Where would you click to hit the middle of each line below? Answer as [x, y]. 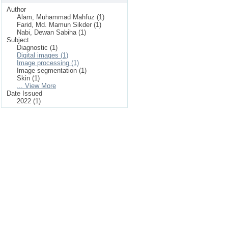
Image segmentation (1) [52, 70]
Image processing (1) [48, 63]
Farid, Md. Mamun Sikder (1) [59, 25]
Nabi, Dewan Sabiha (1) [51, 32]
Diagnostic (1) [37, 48]
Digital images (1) [42, 55]
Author [16, 9]
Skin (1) [28, 78]
